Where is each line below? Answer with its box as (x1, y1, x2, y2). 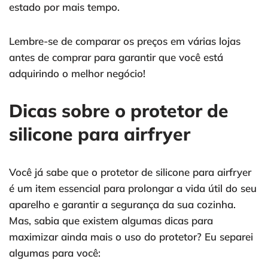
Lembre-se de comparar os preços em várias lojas (9, 35, 240, 48)
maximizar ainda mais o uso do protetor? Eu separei (9, 230, 253, 243)
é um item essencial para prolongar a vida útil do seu (9, 182, 257, 195)
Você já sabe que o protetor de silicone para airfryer (9, 166, 251, 179)
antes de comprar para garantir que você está (9, 51, 223, 64)
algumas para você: (9, 246, 100, 260)
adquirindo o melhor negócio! (9, 67, 145, 80)
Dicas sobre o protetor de (9, 99, 229, 123)
